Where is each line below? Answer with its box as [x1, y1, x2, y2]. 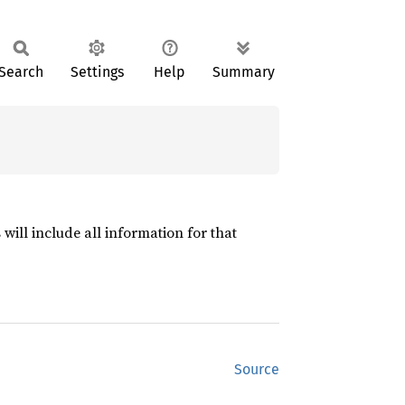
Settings [70, 63, 124, 80]
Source [234, 361, 279, 378]
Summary [212, 63, 275, 80]
